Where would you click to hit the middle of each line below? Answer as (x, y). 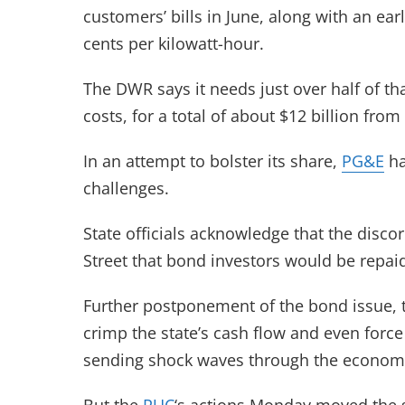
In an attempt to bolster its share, (212, 161)
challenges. (126, 188)
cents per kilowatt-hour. (174, 43)
